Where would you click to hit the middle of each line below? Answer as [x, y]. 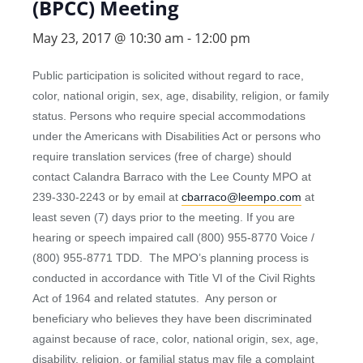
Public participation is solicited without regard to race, [168, 75]
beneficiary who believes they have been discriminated [172, 318]
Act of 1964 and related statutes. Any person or [155, 298]
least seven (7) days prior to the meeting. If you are [164, 217]
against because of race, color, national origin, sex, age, [175, 339]
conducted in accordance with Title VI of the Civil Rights [174, 278]
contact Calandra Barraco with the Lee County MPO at [172, 177]
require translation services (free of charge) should [162, 156]
